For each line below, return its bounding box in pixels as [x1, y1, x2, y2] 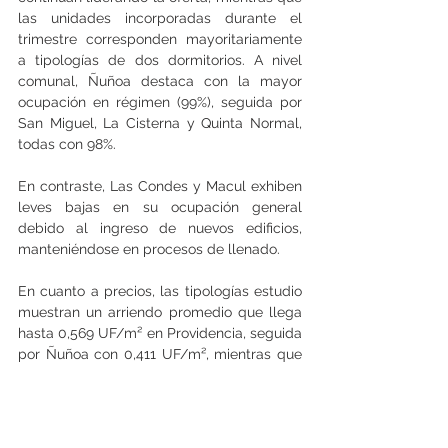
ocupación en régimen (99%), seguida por [18, 94, 302, 111]
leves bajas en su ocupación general [18, 199, 302, 216]
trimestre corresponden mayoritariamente [18, 31, 302, 48]
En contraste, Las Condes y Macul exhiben [18, 178, 302, 195]
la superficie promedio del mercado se [18, 367, 302, 384]
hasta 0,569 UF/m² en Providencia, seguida [18, 325, 302, 342]
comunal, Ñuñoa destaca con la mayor [18, 73, 302, 90]
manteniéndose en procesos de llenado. [18, 241, 280, 258]
